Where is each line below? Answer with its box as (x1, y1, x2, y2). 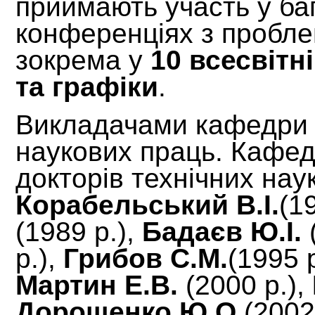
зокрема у (15, 44, 151, 75)
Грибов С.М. (63, 243, 229, 274)
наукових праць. (15, 136, 231, 167)
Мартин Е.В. (15, 269, 179, 300)
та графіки (15, 71, 159, 102)
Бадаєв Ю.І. (142, 216, 302, 247)
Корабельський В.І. (15, 189, 280, 220)
